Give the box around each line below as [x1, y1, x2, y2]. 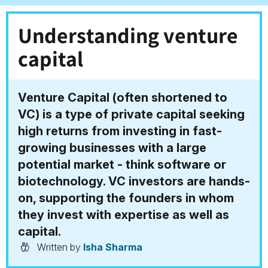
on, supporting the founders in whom [18, 191, 234, 205]
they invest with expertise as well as [18, 208, 229, 222]
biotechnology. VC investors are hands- [18, 174, 250, 188]
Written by [35, 241, 83, 254]
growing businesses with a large [18, 141, 206, 155]
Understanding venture [18, 21, 238, 49]
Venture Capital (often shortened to [18, 90, 227, 105]
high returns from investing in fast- [18, 124, 222, 138]
